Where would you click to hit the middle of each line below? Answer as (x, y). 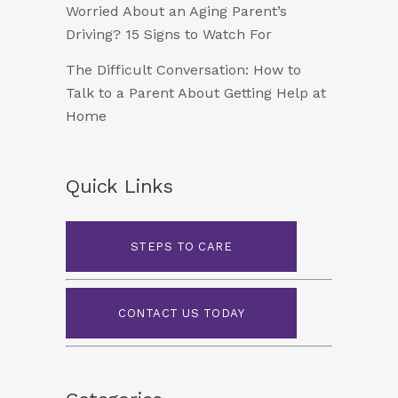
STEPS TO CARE (181, 247)
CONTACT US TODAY (181, 314)
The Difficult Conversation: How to (183, 70)
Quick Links (119, 187)
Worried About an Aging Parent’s (176, 12)
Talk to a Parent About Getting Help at (196, 93)
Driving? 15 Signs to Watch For (169, 35)
